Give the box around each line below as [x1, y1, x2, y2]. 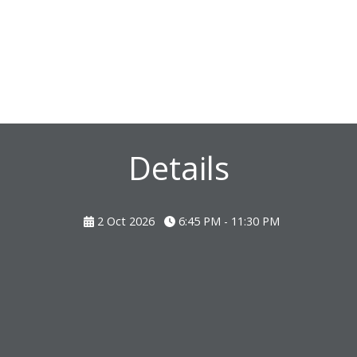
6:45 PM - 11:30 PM [175, 214, 280, 229]
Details [127, 146, 229, 190]
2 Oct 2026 [93, 214, 158, 229]
